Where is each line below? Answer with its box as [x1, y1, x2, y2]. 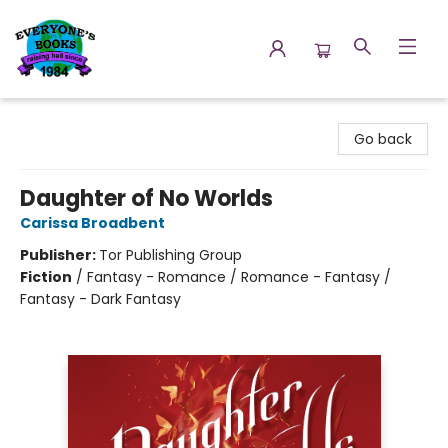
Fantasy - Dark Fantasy [20, 289, 181, 309]
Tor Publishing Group [99, 245, 242, 265]
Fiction [20, 267, 72, 287]
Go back [354, 129, 412, 149]
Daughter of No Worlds [20, 183, 273, 214]
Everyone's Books [15, 107, 133, 127]
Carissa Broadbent [20, 213, 165, 233]
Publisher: [20, 245, 99, 265]
